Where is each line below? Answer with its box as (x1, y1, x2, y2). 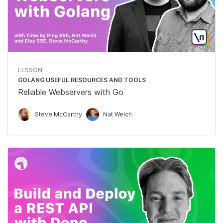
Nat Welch (103, 111, 132, 118)
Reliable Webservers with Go (18, 87, 123, 97)
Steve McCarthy (35, 111, 82, 118)
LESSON (18, 66, 42, 74)
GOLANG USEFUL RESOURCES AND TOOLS (18, 76, 146, 84)
